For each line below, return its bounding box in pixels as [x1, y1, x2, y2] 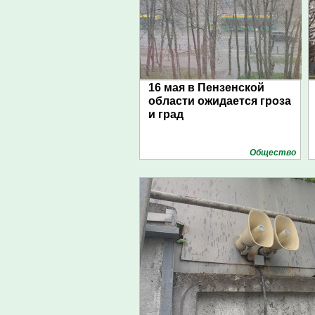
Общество [250, 148, 296, 157]
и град [148, 108, 184, 120]
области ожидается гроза [148, 95, 291, 107]
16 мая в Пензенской [148, 82, 264, 94]
